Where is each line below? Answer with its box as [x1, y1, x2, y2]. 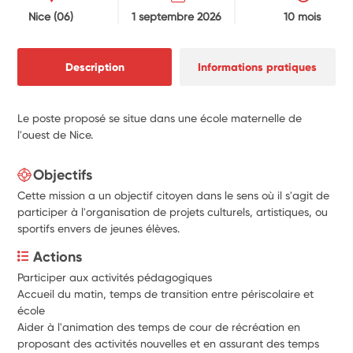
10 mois [283, 9, 321, 23]
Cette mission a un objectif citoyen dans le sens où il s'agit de [17, 188, 330, 202]
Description [65, 59, 124, 74]
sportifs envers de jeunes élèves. [17, 221, 180, 235]
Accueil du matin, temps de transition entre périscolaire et [17, 287, 314, 300]
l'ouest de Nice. [17, 128, 94, 141]
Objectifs [33, 165, 93, 184]
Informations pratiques [198, 59, 318, 74]
